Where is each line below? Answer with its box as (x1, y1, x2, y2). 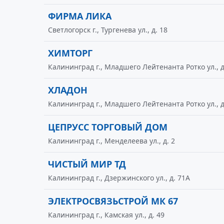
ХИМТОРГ (48, 47, 92, 59)
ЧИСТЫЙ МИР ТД (48, 158, 126, 170)
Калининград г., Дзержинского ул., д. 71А (48, 173, 190, 182)
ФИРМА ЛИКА (48, 10, 111, 22)
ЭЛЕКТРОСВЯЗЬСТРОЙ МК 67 (48, 195, 178, 207)
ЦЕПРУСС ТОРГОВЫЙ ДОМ (48, 121, 167, 133)
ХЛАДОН (48, 84, 87, 96)
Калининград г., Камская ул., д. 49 (48, 210, 164, 219)
